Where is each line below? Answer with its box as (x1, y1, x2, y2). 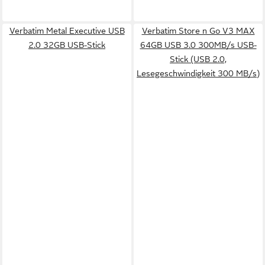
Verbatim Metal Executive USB (9, 25, 125, 35)
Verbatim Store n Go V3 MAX (141, 25, 255, 35)
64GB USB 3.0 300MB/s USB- (140, 40, 257, 50)
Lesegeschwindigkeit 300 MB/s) (137, 68, 260, 78)
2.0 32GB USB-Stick (28, 40, 105, 50)
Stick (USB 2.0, (170, 54, 227, 64)
